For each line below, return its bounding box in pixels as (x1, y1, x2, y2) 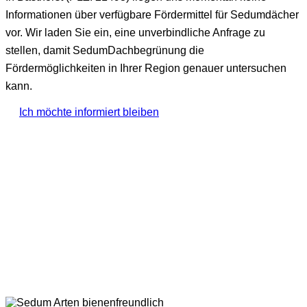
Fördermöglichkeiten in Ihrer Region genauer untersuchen (5, 62, 286, 75)
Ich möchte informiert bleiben (19, 106, 159, 119)
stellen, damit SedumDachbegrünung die (5, 45, 204, 57)
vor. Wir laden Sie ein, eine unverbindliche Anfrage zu (5, 27, 265, 39)
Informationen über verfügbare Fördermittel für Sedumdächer (5, 9, 299, 21)
